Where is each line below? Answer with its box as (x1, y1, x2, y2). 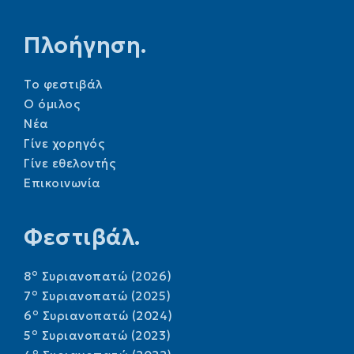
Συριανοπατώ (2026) (38, 268, 172, 284)
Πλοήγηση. (24, 31, 147, 59)
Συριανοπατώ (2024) (39, 307, 173, 323)
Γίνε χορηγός (24, 135, 104, 151)
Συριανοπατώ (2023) (38, 327, 171, 343)
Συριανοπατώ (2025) (38, 288, 171, 303)
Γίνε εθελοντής (24, 155, 115, 171)
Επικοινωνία (24, 175, 101, 190)
